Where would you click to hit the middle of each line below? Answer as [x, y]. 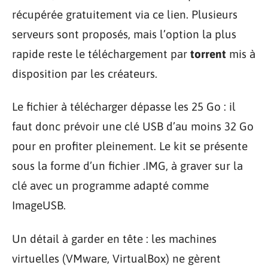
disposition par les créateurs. [85, 73]
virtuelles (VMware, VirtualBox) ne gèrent [116, 258]
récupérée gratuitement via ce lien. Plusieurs [125, 14]
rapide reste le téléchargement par [101, 54]
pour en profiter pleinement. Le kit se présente [130, 146]
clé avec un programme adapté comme [110, 186]
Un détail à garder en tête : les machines [114, 238]
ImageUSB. [39, 205]
